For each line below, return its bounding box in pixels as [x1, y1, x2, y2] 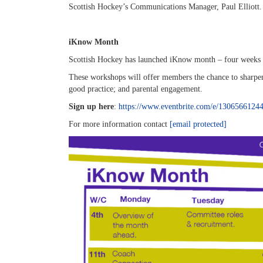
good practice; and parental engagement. [69, 85, 203, 93]
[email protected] [170, 120, 227, 129]
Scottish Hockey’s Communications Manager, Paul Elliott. [69, 2, 262, 11]
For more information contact [69, 120, 170, 129]
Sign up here [69, 102, 114, 111]
